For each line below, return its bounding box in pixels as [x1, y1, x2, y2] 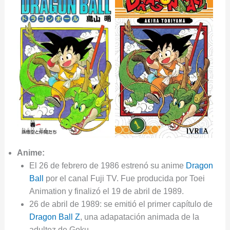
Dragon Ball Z [29, 212, 80, 221]
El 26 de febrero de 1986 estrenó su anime [29, 161, 186, 170]
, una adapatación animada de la [80, 212, 199, 221]
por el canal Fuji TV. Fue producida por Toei [43, 174, 205, 183]
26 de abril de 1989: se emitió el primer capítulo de [29, 199, 213, 208]
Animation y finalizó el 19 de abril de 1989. [29, 186, 184, 196]
